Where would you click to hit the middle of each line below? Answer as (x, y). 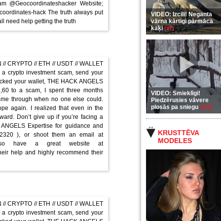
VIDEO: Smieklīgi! (176, 93)
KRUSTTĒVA (178, 133)
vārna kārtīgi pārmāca (182, 21)
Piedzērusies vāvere (180, 100)
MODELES (175, 141)
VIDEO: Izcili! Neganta (182, 14)
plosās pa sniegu (175, 107)
